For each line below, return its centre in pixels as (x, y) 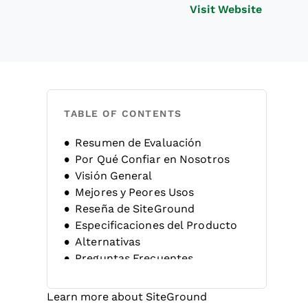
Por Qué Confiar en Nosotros (152, 159)
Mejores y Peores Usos (135, 192)
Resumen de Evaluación (139, 143)
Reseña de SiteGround (135, 209)
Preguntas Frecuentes (134, 258)
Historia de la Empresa (136, 275)
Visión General (114, 176)
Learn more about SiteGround (127, 297)
